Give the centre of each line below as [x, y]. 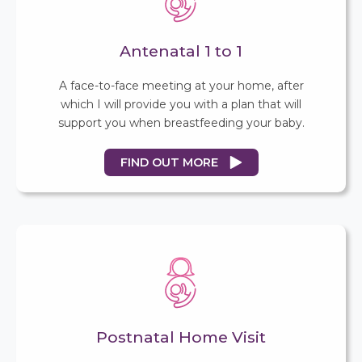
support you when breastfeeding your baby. [181, 122]
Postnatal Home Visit [181, 337]
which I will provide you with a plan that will [181, 104]
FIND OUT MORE [169, 162]
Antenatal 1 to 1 [181, 51]
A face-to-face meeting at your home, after [181, 85]
